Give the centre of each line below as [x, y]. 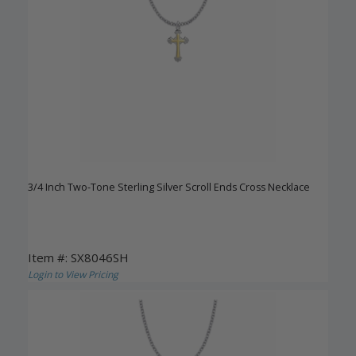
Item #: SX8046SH [78, 258]
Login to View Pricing [73, 275]
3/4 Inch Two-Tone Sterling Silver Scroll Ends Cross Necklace [169, 188]
